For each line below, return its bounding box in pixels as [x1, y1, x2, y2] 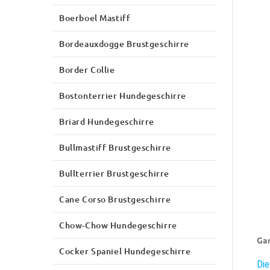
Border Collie [59, 63, 115, 75]
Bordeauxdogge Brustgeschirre [59, 37, 189, 49]
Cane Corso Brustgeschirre [59, 193, 171, 205]
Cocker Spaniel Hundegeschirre [59, 245, 191, 257]
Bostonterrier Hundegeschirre [59, 89, 186, 101]
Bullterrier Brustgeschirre [59, 167, 169, 179]
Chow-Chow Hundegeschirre [59, 219, 177, 231]
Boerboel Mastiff [59, 11, 131, 24]
